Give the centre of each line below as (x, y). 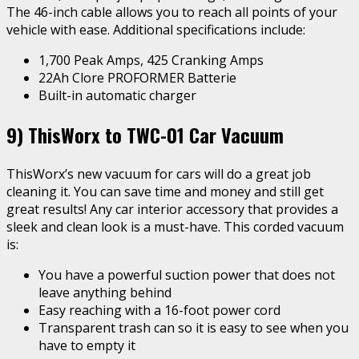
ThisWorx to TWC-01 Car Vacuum (156, 135)
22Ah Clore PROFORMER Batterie (137, 78)
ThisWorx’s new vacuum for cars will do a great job (159, 174)
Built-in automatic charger (117, 96)
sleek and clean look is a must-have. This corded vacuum (175, 227)
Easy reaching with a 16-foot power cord (159, 311)
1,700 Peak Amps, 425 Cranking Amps (151, 61)
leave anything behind (105, 293)
